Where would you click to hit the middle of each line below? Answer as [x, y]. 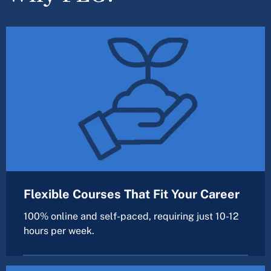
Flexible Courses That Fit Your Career [132, 194]
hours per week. [59, 230]
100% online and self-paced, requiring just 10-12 [131, 216]
